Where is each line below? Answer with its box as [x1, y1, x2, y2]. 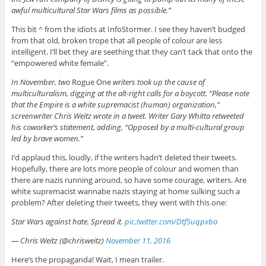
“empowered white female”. [11, 57, 109, 68]
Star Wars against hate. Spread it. [11, 216, 125, 227]
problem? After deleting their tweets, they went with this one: [11, 197, 227, 208]
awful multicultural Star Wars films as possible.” [11, 4, 171, 15]
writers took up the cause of [110, 76, 205, 87]
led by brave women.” [11, 132, 83, 144]
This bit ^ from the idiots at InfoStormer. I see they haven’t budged [11, 23, 245, 34]
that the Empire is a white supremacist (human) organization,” [11, 99, 220, 110]
